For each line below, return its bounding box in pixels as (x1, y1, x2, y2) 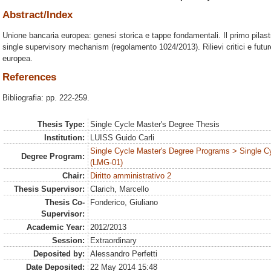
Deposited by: (33, 249, 85, 259)
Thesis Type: (37, 120, 85, 129)
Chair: (62, 171, 85, 181)
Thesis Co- (44, 198, 85, 207)
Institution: (44, 133, 85, 143)
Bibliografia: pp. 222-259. (2, 93, 90, 102)
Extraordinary (90, 236, 137, 246)
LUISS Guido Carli (90, 133, 155, 143)
